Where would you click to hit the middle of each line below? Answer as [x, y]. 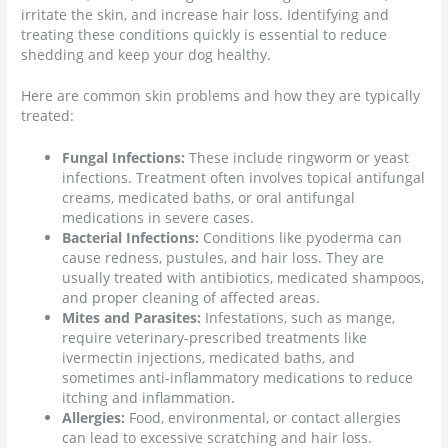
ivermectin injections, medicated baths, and [209, 358]
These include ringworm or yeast [297, 158]
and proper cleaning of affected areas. [191, 298]
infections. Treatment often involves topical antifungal [244, 178]
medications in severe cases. [158, 218]
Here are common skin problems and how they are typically [221, 96]
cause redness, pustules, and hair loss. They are [223, 258]
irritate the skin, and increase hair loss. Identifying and [205, 14]
